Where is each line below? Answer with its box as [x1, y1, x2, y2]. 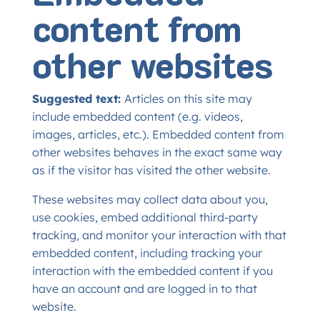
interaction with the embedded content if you [31, 264, 273, 278]
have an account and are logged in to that [31, 281, 257, 296]
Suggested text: [31, 91, 124, 106]
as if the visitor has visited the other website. [31, 163, 271, 177]
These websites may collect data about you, [31, 192, 268, 206]
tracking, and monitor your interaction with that [31, 228, 286, 242]
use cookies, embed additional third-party [31, 210, 258, 224]
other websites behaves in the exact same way [31, 145, 282, 159]
